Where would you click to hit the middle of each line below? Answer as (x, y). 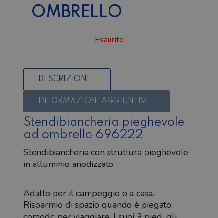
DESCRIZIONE (65, 79)
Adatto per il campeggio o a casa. (89, 193)
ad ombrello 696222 (83, 135)
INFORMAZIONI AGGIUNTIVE (94, 101)
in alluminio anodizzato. (69, 164)
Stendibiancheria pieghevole (104, 122)
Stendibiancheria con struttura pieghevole (106, 152)
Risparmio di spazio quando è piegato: (98, 205)
